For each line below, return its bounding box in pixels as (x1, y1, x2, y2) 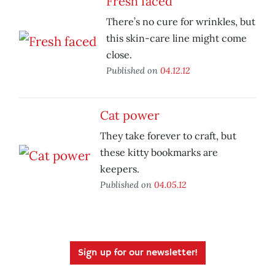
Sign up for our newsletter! (77, 247, 198, 260)
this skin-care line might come (106, 32, 247, 45)
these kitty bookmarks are (100, 146, 218, 159)
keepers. (100, 163, 139, 176)
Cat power (100, 107, 160, 123)
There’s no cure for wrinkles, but (106, 15, 255, 28)
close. (106, 48, 132, 61)
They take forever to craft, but (100, 130, 236, 142)
